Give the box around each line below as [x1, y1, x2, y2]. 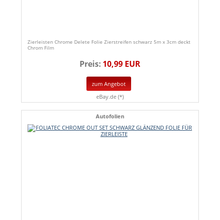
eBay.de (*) [96, 93, 124, 100]
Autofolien [96, 112, 124, 120]
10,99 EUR [103, 58, 140, 70]
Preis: [80, 58, 101, 70]
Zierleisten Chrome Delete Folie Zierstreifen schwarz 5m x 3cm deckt [27, 38, 191, 46]
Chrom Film [27, 44, 54, 52]
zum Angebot [92, 80, 126, 88]
